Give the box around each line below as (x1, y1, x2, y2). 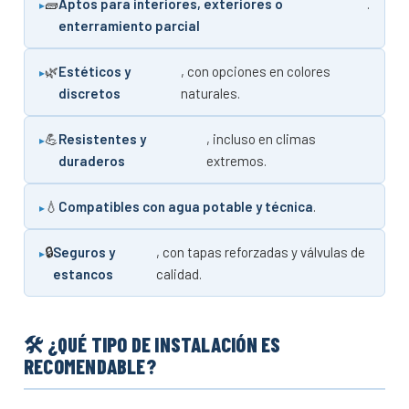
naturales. (180, 84, 240, 101)
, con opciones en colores (180, 62, 330, 79)
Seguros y (53, 243, 115, 260)
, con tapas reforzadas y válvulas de (156, 243, 366, 260)
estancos (53, 265, 113, 282)
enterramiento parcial (58, 16, 200, 34)
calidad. (156, 265, 203, 282)
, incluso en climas (206, 130, 317, 147)
